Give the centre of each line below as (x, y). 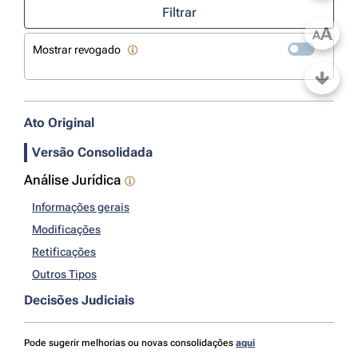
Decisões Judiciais (79, 300)
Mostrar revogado (77, 50)
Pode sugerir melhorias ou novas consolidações (130, 343)
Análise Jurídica (72, 180)
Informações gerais (81, 207)
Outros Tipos (64, 274)
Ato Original (59, 123)
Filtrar (179, 12)
